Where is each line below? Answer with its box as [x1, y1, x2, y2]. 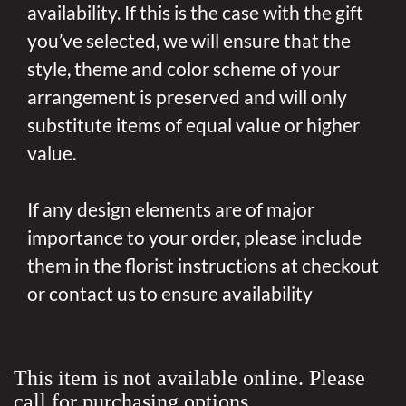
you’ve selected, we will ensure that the [27, 29, 351, 53]
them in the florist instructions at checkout [27, 254, 379, 277]
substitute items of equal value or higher [27, 113, 360, 137]
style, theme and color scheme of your [27, 57, 340, 81]
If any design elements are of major [27, 198, 314, 221]
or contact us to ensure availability [27, 282, 313, 305]
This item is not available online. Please [14, 366, 365, 391]
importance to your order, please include [27, 226, 362, 249]
